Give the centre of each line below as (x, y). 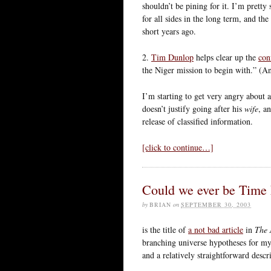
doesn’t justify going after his (193, 108)
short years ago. (169, 31)
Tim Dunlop (172, 57)
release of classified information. (198, 121)
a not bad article (216, 229)
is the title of (165, 229)
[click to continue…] (178, 147)
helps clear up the (226, 57)
